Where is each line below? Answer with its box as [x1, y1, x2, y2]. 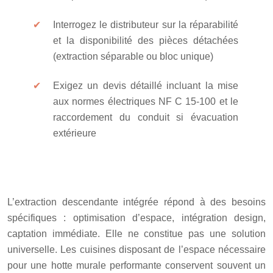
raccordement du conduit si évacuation [53, 112, 238, 122]
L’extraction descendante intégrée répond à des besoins [7, 196, 266, 207]
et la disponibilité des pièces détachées [53, 35, 238, 46]
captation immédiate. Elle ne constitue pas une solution [7, 228, 266, 239]
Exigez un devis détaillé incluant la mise [53, 80, 238, 91]
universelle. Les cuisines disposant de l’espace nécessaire [7, 244, 266, 255]
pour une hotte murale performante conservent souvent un [7, 260, 266, 271]
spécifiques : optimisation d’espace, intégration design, [7, 212, 266, 223]
